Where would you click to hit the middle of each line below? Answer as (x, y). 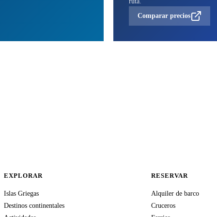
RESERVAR (170, 176)
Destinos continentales (34, 205)
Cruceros (163, 205)
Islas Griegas (21, 193)
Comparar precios (164, 16)
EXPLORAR (23, 176)
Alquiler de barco (175, 193)
